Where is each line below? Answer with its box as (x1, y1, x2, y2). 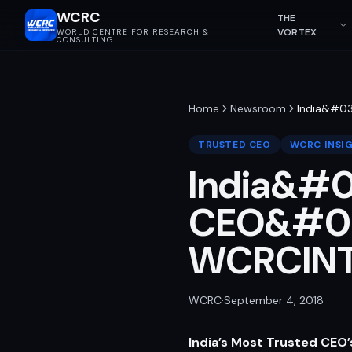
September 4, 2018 (224, 293, 324, 307)
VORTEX (277, 26, 317, 38)
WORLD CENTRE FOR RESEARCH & (57, 27, 209, 37)
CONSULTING (57, 35, 114, 45)
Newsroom (230, 101, 286, 115)
